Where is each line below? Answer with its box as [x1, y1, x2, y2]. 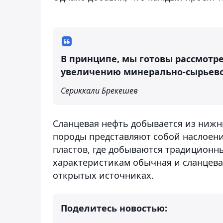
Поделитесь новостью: [61, 202, 167, 214]
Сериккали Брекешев [61, 85, 138, 96]
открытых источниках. [53, 169, 154, 181]
